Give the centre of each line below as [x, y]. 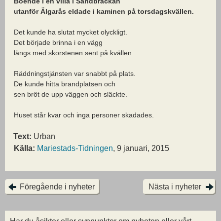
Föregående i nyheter [57, 186]
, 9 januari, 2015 [141, 148]
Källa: [24, 148]
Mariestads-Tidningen [75, 148]
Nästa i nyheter [175, 186]
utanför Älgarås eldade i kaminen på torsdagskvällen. [104, 11]
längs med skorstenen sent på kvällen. [74, 53]
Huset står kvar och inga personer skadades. [84, 115]
